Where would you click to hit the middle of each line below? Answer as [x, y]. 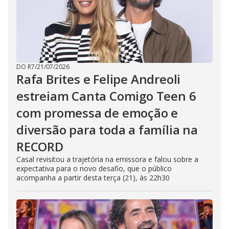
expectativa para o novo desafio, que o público [94, 169]
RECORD [40, 147]
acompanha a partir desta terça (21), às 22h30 [93, 178]
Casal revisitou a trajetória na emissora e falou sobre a [107, 159]
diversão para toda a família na [107, 130]
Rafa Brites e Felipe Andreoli [99, 79]
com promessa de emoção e [97, 113]
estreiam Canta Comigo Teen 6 [106, 96]
